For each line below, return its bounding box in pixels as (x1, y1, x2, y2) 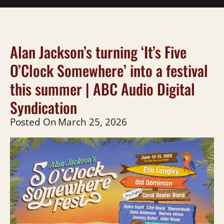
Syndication (10, 95, 77, 118)
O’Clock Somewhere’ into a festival (10, 58, 208, 81)
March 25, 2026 (58, 114, 127, 128)
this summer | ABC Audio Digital (10, 77, 195, 100)
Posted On (10, 114, 56, 128)
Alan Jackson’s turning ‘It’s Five (10, 40, 186, 63)
